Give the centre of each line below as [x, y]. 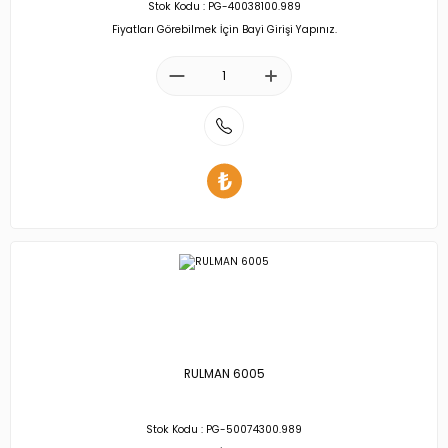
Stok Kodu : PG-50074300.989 [224, 430]
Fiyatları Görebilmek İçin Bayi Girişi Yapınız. [224, 29]
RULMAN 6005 [224, 374]
